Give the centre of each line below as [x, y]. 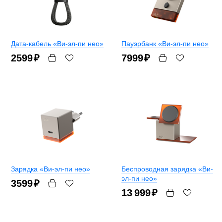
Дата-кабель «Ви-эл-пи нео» [57, 43]
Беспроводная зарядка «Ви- [167, 169]
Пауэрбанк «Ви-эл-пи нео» [165, 43]
